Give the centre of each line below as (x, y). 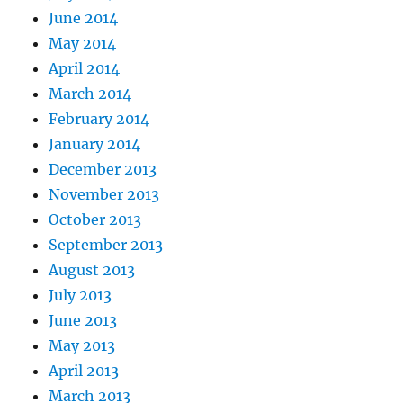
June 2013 (83, 320)
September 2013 (106, 244)
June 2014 (84, 18)
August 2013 (92, 269)
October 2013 (95, 219)
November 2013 (104, 194)
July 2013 (81, 295)
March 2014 (90, 93)
